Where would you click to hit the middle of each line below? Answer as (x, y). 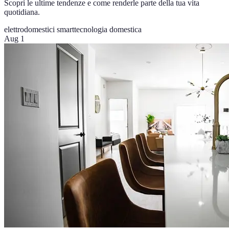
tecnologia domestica (108, 30)
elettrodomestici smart (39, 30)
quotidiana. (22, 12)
